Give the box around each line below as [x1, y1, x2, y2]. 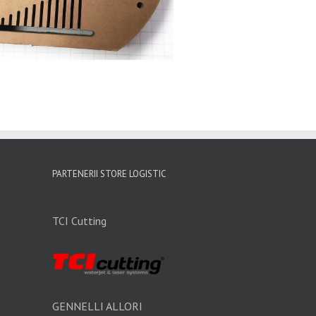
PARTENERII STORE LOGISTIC [51, 168, 166, 181]
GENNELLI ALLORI [51, 298, 142, 313]
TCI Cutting [51, 214, 107, 229]
